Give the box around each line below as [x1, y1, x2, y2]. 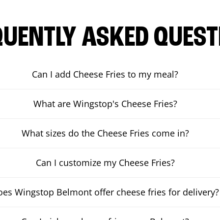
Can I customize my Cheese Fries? [35, 157, 175, 168]
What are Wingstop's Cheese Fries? [33, 98, 177, 110]
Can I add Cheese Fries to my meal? [32, 68, 179, 80]
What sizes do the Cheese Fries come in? [21, 127, 189, 139]
